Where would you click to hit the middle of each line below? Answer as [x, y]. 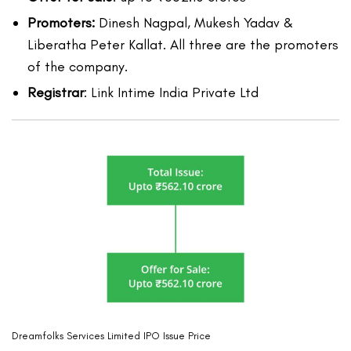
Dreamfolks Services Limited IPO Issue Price [111, 336]
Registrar [56, 93]
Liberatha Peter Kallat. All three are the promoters [183, 45]
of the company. [78, 67]
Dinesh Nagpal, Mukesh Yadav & [196, 23]
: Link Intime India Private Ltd [171, 93]
